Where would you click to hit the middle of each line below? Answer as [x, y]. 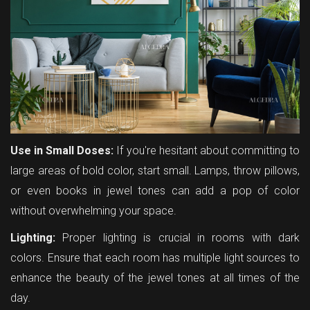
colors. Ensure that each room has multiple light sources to [155, 258]
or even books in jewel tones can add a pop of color [155, 191]
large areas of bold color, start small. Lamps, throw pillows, [155, 171]
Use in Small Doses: [64, 151]
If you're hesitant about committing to [208, 151]
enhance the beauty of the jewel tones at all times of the [155, 278]
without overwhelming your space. [93, 211]
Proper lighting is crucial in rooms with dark [177, 238]
